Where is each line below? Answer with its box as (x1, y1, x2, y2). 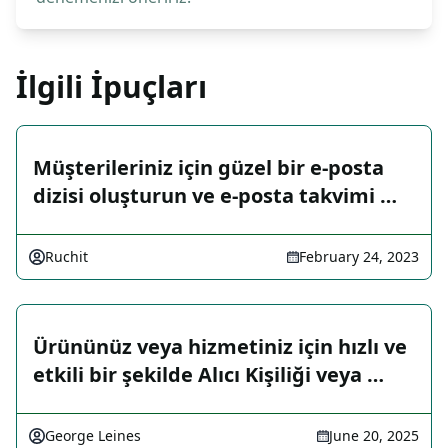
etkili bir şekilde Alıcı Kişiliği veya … (33, 361, 384, 389)
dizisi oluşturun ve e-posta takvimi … (33, 182, 397, 210)
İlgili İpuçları (16, 66, 207, 108)
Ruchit (45, 247, 88, 267)
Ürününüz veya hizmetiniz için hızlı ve (33, 333, 407, 361)
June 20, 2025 (329, 426, 419, 446)
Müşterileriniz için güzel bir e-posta (33, 154, 384, 182)
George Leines (45, 426, 141, 446)
